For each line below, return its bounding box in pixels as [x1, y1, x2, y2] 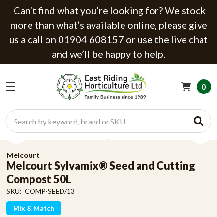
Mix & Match [13, 203, 54, 212]
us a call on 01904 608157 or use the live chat [9, 33, 208, 45]
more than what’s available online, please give [10, 19, 207, 31]
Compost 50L [6, 172, 71, 186]
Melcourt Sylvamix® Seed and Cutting [6, 159, 195, 172]
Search [6, 110, 28, 120]
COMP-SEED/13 [24, 187, 75, 195]
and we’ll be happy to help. [52, 48, 165, 60]
